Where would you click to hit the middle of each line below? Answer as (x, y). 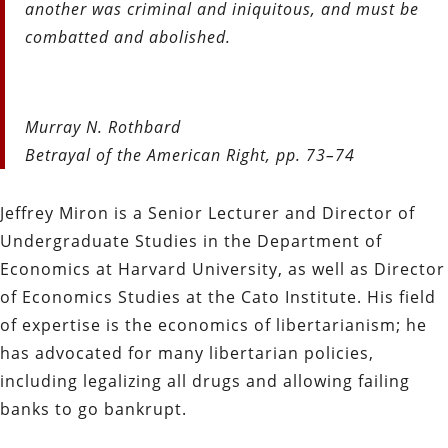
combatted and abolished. (128, 36)
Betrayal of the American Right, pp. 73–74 (190, 154)
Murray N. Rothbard (105, 126)
